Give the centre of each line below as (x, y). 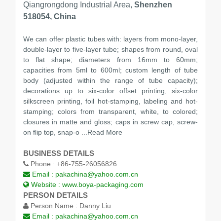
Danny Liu (95, 205)
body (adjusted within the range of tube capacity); (110, 80)
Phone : (42, 164)
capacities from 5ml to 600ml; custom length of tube (110, 70)
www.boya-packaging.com (103, 184)
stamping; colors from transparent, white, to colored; (110, 111)
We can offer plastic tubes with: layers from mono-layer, (110, 39)
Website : (45, 184)
